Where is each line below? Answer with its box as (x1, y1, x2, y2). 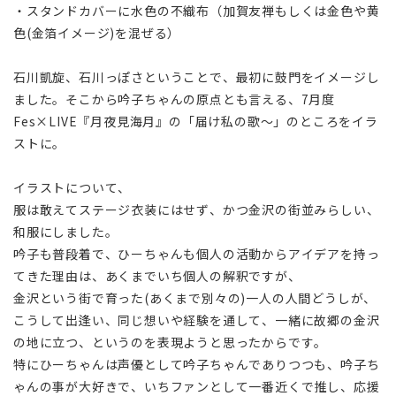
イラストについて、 (13, 178, 132, 196)
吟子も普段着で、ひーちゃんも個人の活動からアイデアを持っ (13, 244, 380, 263)
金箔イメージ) (31, 23, 116, 42)
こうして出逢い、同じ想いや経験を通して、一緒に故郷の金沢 (13, 310, 380, 329)
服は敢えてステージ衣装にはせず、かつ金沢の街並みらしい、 (13, 200, 380, 218)
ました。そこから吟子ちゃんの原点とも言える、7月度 (13, 89, 335, 108)
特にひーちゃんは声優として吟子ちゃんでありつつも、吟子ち (13, 354, 380, 373)
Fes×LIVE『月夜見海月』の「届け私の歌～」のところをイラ (13, 111, 378, 130)
